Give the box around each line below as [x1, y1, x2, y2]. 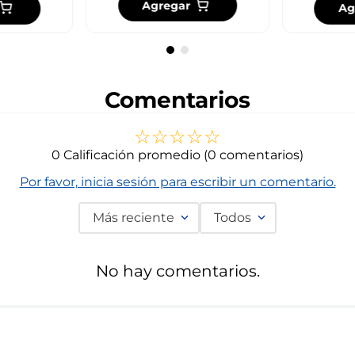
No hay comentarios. [95, 261, 260, 281]
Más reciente [93, 209, 174, 225]
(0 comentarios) [204, 147, 303, 162]
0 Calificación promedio [52, 147, 200, 162]
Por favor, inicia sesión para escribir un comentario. [19, 174, 336, 189]
